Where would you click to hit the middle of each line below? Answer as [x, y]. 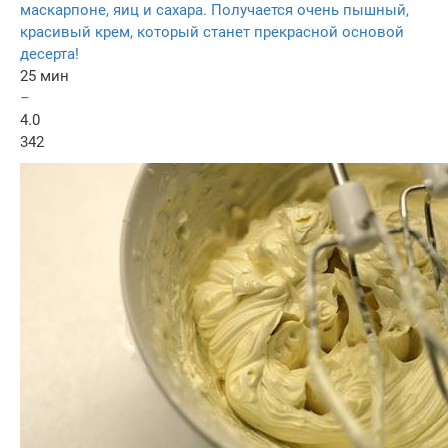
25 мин [44, 75]
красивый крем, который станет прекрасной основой [212, 31]
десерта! [49, 53]
